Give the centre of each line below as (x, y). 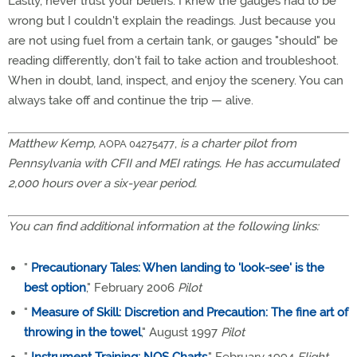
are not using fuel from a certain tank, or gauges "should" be (173, 41)
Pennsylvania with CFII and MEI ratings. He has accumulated (173, 163)
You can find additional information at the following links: (163, 226)
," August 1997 (181, 332)
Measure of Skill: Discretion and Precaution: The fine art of (190, 312)
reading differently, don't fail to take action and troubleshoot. (173, 61)
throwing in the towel (82, 332)
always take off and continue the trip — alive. (131, 100)
